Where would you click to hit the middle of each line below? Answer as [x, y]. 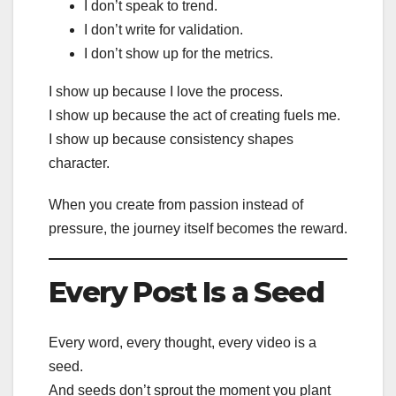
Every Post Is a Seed [186, 293]
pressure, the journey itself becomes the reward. [198, 229]
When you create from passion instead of [176, 205]
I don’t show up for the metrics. [179, 54]
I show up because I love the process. [166, 92]
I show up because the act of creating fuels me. [194, 116]
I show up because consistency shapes [171, 140]
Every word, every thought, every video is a [183, 342]
